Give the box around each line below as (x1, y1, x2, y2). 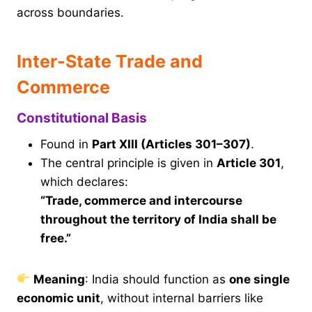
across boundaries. (17, 6, 124, 20)
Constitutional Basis (17, 110, 147, 127)
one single (229, 272, 290, 286)
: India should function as (85, 272, 230, 286)
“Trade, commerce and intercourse (40, 193, 242, 208)
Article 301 (217, 155, 281, 170)
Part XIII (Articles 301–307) (92, 136, 251, 151)
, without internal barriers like (100, 290, 263, 305)
